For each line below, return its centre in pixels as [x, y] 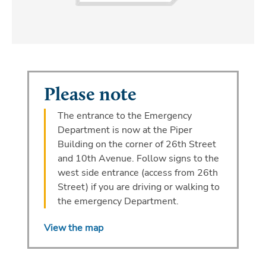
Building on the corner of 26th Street [137, 144]
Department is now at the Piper [125, 130]
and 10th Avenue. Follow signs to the [138, 158]
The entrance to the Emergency [124, 115]
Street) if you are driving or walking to [138, 187]
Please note [90, 95]
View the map [73, 228]
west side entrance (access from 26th [137, 172]
